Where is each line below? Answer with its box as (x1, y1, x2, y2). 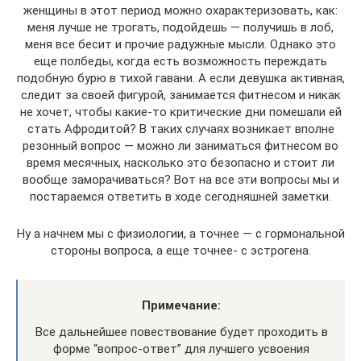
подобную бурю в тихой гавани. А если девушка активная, (16, 70, 345, 85)
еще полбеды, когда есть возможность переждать (34, 53, 327, 68)
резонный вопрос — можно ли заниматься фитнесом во (23, 138, 338, 153)
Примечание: (142, 297, 221, 313)
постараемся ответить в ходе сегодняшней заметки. (30, 189, 331, 204)
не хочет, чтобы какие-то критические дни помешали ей (19, 104, 342, 119)
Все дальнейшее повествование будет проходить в (35, 324, 328, 339)
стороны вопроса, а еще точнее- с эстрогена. (50, 243, 311, 258)
